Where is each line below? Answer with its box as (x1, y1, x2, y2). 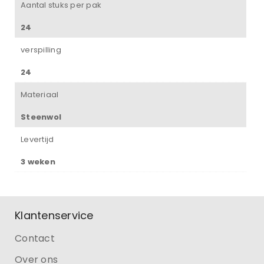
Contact (15, 232, 55, 246)
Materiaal (21, 89, 59, 101)
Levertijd (21, 134, 54, 146)
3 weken (21, 156, 55, 168)
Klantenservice (15, 208, 94, 223)
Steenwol (21, 111, 61, 123)
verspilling (21, 44, 61, 56)
